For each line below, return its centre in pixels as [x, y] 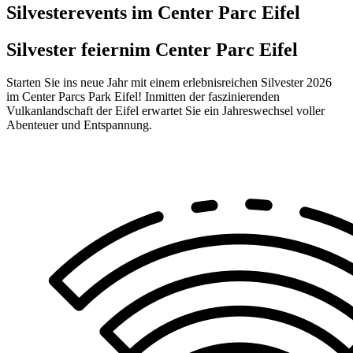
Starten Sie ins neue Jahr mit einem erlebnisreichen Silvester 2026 [169, 83]
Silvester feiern [68, 49]
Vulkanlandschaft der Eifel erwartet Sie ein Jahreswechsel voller [165, 111]
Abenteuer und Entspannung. [79, 125]
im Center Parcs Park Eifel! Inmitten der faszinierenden [143, 97]
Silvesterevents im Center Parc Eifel [153, 12]
